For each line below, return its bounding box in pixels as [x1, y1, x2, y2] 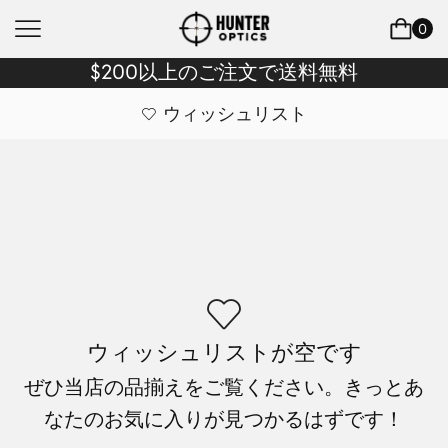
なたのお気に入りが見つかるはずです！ [44, 406, 404, 433]
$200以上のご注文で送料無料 [90, 58, 358, 85]
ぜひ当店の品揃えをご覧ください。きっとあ [24, 374, 424, 401]
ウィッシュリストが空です [86, 337, 362, 366]
